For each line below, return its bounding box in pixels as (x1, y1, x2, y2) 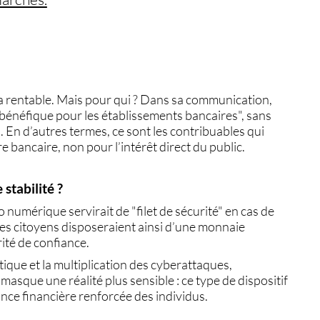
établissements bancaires (101, 106, 239, 123)
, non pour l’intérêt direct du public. (58, 138, 246, 154)
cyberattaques (151, 256, 230, 272)
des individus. (132, 287, 209, 304)
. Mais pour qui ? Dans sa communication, (51, 91, 273, 107)
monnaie (198, 218, 246, 234)
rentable (6, 91, 52, 107)
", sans (238, 106, 272, 123)
